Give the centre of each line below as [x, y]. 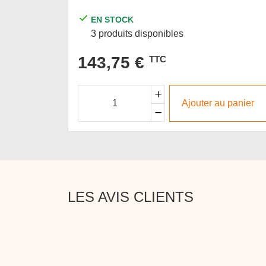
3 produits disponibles [137, 33]
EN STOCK [113, 19]
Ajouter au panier [218, 103]
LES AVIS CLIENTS [131, 197]
